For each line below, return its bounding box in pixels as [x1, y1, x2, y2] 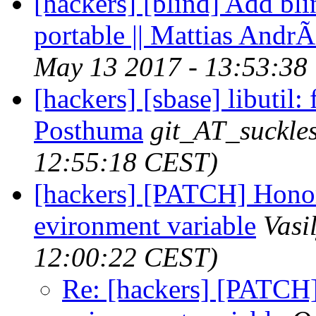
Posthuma [34, 114, 143, 145]
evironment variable [34, 209, 256, 241]
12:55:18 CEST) [34, 146, 218, 177]
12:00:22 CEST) [34, 241, 218, 272]
